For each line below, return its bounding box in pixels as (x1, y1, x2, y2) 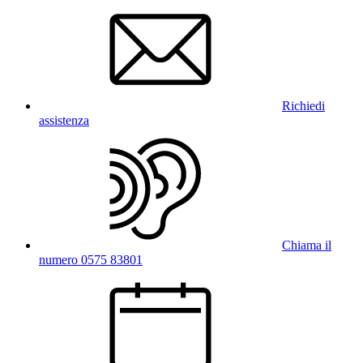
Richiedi (282, 98, 325, 113)
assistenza (39, 113, 89, 127)
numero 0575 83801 (39, 252, 143, 267)
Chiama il (282, 237, 331, 252)
